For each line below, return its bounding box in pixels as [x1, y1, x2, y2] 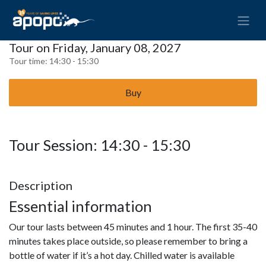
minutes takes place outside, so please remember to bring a [9, 235, 248, 246]
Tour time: [9, 55, 49, 66]
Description [9, 178, 72, 192]
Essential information [9, 197, 155, 215]
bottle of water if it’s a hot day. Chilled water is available [9, 249, 235, 261]
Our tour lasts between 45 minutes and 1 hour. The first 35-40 [9, 220, 257, 232]
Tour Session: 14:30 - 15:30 [9, 135, 191, 154]
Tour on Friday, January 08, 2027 [9, 40, 181, 55]
